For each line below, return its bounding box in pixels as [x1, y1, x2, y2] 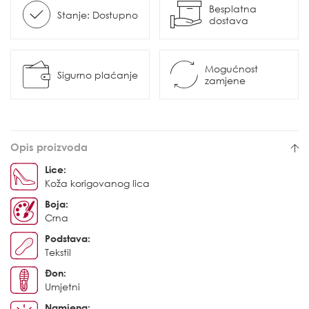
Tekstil [45, 246, 71, 259]
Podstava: [45, 232, 90, 245]
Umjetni [45, 281, 80, 293]
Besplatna [209, 3, 257, 15]
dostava [209, 14, 248, 27]
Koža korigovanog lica [45, 177, 150, 190]
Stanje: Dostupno [57, 8, 138, 21]
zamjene [205, 74, 246, 87]
